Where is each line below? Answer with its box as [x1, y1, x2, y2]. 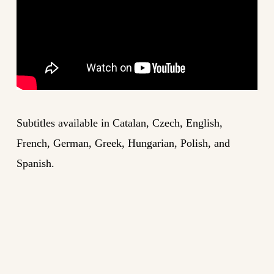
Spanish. [16, 157, 54, 170]
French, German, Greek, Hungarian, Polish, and [16, 137, 230, 150]
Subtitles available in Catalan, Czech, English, [16, 117, 223, 130]
